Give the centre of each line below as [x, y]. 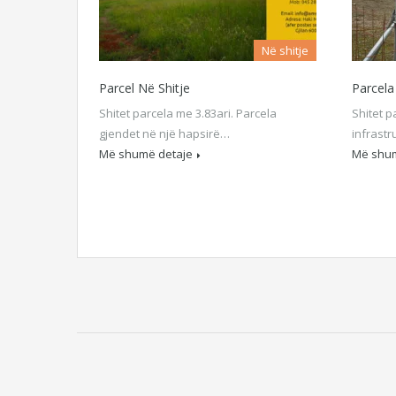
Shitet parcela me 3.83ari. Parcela [188, 113]
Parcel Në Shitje [145, 88]
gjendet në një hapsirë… [164, 133]
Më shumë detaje [146, 154]
